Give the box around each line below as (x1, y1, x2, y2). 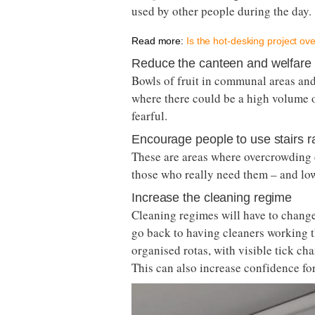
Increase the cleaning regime (131, 190, 292, 205)
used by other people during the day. (131, 2, 311, 19)
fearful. (131, 107, 167, 124)
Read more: (131, 34, 186, 46)
